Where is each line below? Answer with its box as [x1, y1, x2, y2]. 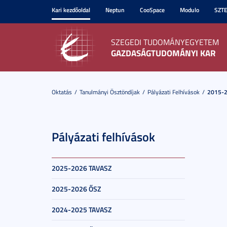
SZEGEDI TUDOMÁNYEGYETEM [111, 36, 219, 48]
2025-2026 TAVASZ [52, 163, 111, 173]
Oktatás [52, 88, 72, 96]
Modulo [180, 6, 199, 14]
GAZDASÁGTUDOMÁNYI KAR [111, 46, 216, 59]
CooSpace [140, 6, 165, 14]
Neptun [105, 6, 125, 14]
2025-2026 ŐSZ [52, 184, 101, 194]
